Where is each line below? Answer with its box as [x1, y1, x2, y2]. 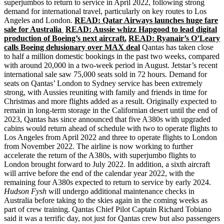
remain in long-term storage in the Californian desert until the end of [4, 106, 217, 115]
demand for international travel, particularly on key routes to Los [4, 7, 206, 16]
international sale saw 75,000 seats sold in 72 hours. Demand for [4, 70, 207, 79]
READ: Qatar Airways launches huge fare [74, 16, 218, 25]
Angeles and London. [4, 16, 74, 25]
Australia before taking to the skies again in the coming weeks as [4, 196, 207, 205]
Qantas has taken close [140, 43, 213, 52]
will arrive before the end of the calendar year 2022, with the [4, 169, 194, 178]
